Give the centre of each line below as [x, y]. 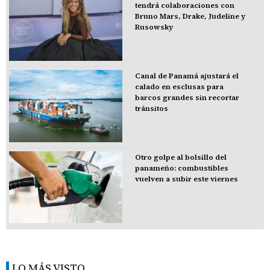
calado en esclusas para [179, 86]
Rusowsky [154, 27]
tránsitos [151, 108]
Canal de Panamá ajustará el [187, 76]
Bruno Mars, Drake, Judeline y [190, 17]
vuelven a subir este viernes [186, 179]
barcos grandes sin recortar [187, 97]
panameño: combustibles [181, 168]
